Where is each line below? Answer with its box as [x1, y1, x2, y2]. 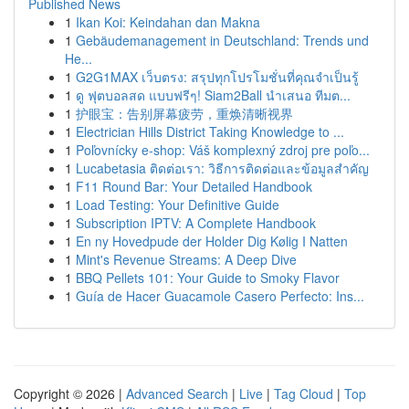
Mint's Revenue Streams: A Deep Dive [76, 250, 297, 268]
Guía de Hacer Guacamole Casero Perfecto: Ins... [76, 287, 364, 305]
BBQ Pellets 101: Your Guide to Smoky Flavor [76, 268, 340, 287]
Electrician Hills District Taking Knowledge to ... [76, 122, 344, 141]
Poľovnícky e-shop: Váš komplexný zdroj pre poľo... [76, 141, 370, 159]
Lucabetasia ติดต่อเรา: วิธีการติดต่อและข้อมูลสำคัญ [76, 159, 369, 177]
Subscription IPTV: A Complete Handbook [76, 214, 316, 232]
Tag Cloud [274, 384, 333, 403]
